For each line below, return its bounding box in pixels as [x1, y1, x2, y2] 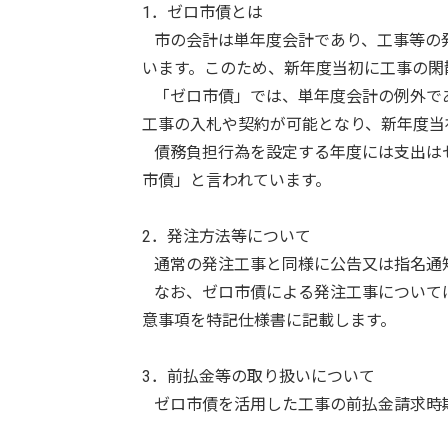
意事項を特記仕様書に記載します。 [142, 310, 396, 330]
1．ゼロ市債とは [142, 2, 263, 22]
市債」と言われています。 [142, 170, 331, 190]
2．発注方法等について [142, 226, 311, 246]
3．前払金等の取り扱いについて [142, 366, 375, 386]
